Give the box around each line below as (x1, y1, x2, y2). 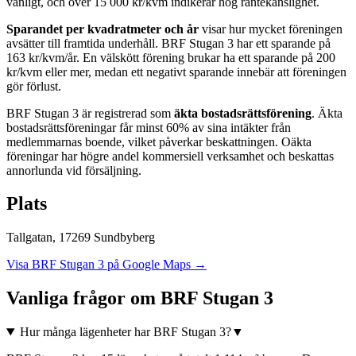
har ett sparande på (237, 36, 331, 50)
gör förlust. (6, 79, 61, 93)
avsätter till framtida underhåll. (6, 36, 161, 50)
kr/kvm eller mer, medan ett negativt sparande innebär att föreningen (6, 64, 346, 79)
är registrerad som (79, 106, 174, 120)
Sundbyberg (94, 230, 155, 245)
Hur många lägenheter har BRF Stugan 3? (19, 325, 231, 339)
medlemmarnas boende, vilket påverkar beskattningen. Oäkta (6, 134, 311, 149)
